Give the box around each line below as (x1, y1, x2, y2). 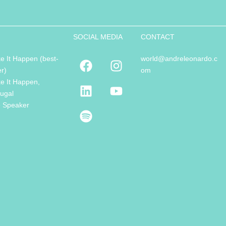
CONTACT (140, 33, 175, 41)
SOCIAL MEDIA (73, 33, 123, 41)
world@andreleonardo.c (140, 54, 217, 63)
